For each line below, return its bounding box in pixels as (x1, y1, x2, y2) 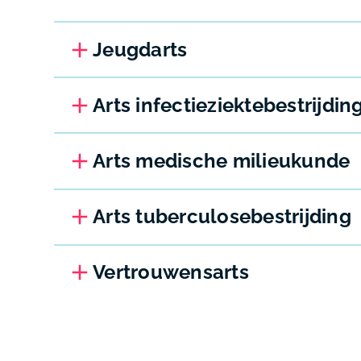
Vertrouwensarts (93, 260, 249, 284)
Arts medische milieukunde (93, 148, 351, 172)
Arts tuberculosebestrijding (93, 205, 351, 229)
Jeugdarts (93, 37, 188, 61)
